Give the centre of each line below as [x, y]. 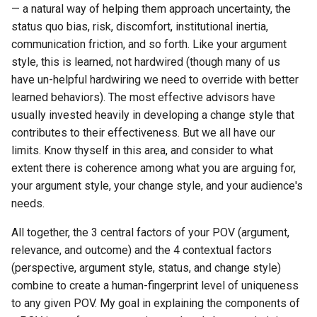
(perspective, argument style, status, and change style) [146, 268]
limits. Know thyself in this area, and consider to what [142, 151]
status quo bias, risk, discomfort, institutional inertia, [140, 27]
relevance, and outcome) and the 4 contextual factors [142, 250]
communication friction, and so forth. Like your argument [149, 45]
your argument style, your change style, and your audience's [157, 186]
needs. [28, 204]
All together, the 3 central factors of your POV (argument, [150, 233]
